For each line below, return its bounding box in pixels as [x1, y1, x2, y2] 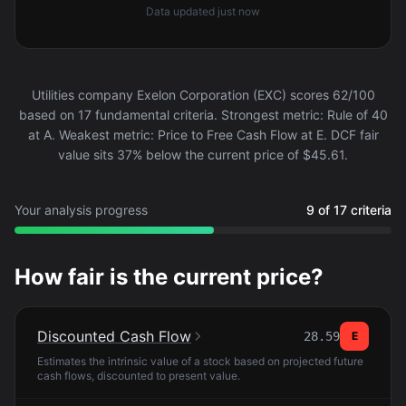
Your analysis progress [14, 202, 148, 217]
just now [217, 5, 260, 18]
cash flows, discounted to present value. [37, 369, 240, 382]
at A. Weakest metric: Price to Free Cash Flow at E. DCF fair [27, 127, 379, 142]
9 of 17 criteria [306, 202, 391, 217]
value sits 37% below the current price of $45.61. [58, 147, 348, 162]
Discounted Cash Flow [37, 327, 191, 345]
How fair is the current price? [14, 264, 324, 290]
